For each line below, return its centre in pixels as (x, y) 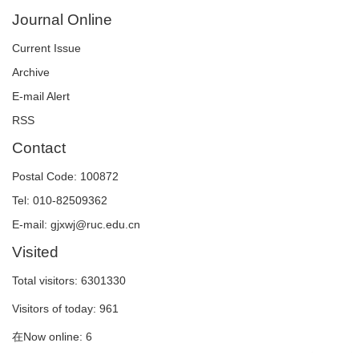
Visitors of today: (56, 308)
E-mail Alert (41, 96)
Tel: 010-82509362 (60, 200)
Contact (39, 147)
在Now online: (49, 336)
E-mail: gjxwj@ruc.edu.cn (76, 224)
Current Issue (46, 48)
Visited (35, 252)
